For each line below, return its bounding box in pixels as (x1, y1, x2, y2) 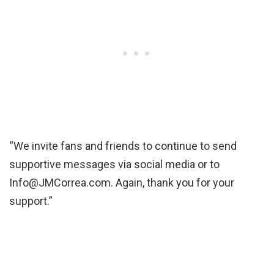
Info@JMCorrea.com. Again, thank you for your (9, 176, 234, 189)
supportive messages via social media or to (9, 157, 220, 171)
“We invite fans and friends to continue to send (9, 139, 237, 152)
